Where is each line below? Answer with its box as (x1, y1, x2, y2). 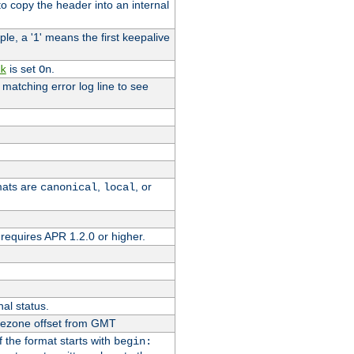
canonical (40, 180, 97, 194)
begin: (113, 334, 152, 348)
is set (6, 62, 39, 75)
